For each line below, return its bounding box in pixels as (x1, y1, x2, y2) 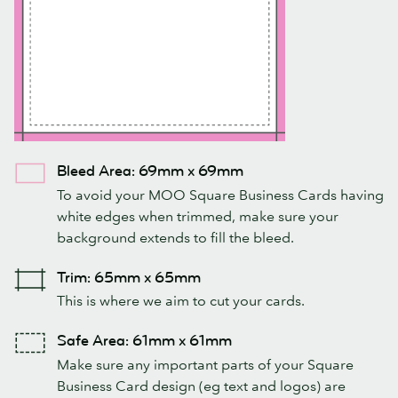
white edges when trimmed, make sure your (57, 206, 338, 225)
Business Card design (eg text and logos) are (57, 376, 346, 394)
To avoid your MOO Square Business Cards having (57, 185, 384, 203)
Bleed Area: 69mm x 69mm (57, 162, 243, 181)
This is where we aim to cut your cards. (57, 291, 305, 310)
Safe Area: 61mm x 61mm (57, 331, 232, 351)
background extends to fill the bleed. (57, 227, 294, 246)
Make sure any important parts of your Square (57, 354, 354, 373)
